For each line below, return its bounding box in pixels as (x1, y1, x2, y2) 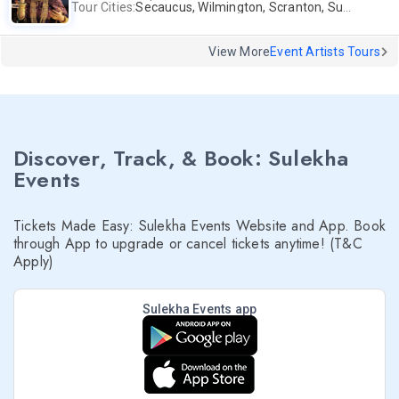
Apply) (13, 251, 54, 272)
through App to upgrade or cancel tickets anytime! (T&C (13, 233, 362, 254)
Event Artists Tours (270, 45, 380, 59)
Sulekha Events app (142, 302, 257, 316)
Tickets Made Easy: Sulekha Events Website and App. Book (13, 216, 387, 236)
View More (208, 45, 271, 59)
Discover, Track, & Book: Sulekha (13, 142, 349, 174)
